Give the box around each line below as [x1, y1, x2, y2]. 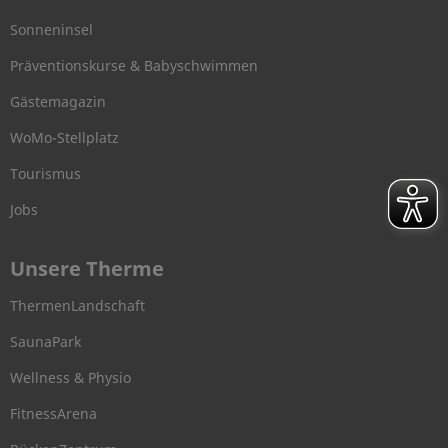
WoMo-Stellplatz [10, 127, 119, 147]
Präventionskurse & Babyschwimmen [10, 55, 258, 75]
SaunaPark [10, 331, 81, 351]
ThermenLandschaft [10, 295, 145, 315]
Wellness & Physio [10, 367, 131, 387]
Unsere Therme [10, 254, 164, 282]
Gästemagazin [10, 91, 106, 111]
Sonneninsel [10, 19, 93, 39]
